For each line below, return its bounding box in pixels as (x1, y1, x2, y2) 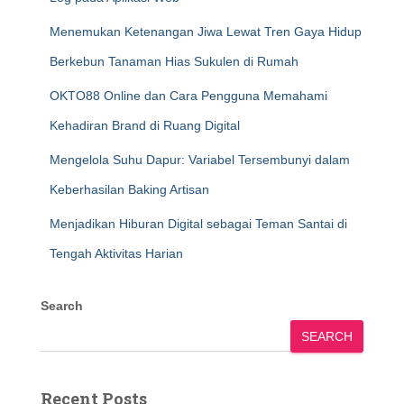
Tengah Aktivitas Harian (50, 246, 183, 261)
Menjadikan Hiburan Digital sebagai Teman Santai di (50, 216, 347, 231)
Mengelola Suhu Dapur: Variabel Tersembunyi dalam (50, 152, 350, 167)
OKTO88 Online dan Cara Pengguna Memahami (50, 88, 327, 103)
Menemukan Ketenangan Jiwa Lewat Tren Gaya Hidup (50, 24, 362, 39)
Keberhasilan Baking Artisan (50, 182, 209, 197)
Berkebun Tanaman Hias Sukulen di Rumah (50, 54, 298, 69)
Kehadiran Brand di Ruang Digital (50, 118, 240, 133)
